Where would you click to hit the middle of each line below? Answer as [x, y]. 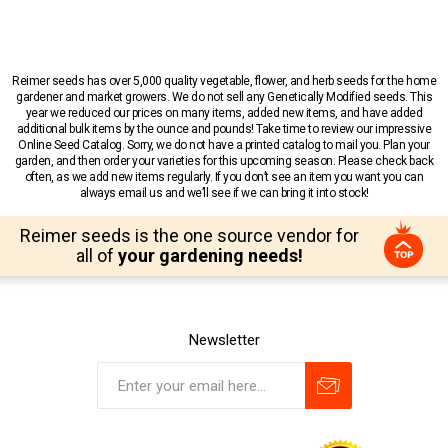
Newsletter [224, 340]
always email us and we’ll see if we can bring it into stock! [224, 193]
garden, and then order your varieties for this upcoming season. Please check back [224, 161]
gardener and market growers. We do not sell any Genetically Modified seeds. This [224, 97]
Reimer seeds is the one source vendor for [189, 236]
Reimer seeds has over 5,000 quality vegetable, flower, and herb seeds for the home [224, 81]
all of [96, 256]
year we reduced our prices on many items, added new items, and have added [224, 113]
